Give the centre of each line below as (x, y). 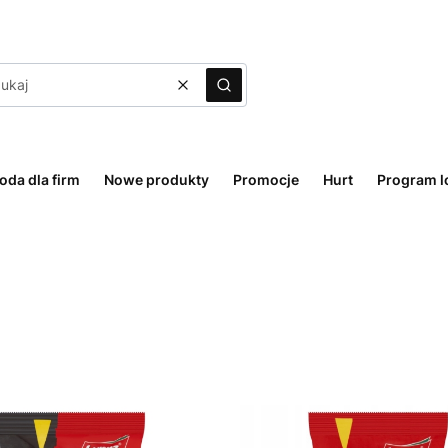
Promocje (266, 179)
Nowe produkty (156, 179)
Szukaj (244, 93)
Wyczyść (211, 93)
